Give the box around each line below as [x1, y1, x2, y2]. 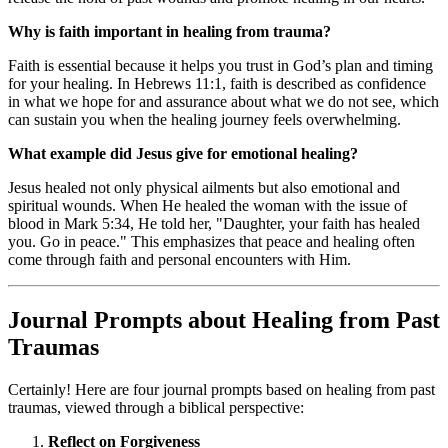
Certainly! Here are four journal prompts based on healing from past [8, 380, 435, 398]
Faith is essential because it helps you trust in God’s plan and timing [8, 56, 433, 74]
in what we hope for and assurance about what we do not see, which [8, 92, 439, 110]
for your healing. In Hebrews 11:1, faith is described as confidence [8, 74, 426, 92]
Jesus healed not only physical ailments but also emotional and [8, 178, 400, 196]
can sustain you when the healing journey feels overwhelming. [8, 110, 401, 128]
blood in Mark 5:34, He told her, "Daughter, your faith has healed [8, 214, 420, 232]
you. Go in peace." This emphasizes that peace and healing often [8, 232, 415, 250]
